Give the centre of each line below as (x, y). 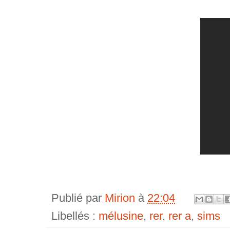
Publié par (78, 198)
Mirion (121, 198)
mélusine (121, 216)
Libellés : (75, 216)
